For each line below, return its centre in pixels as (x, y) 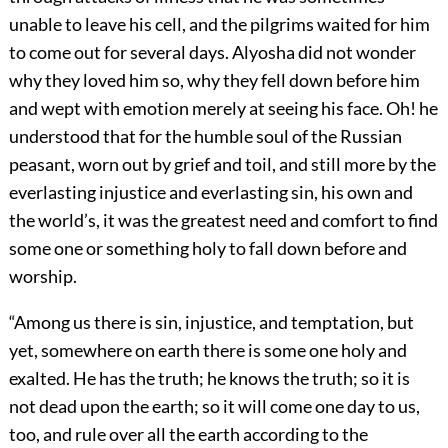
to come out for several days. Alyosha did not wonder (212, 52)
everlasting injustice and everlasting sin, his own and (210, 192)
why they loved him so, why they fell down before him (214, 80)
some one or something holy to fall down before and (207, 248)
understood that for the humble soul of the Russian (205, 136)
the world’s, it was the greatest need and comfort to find (223, 220)
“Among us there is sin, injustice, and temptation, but (211, 322)
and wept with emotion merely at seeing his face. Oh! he (223, 108)
